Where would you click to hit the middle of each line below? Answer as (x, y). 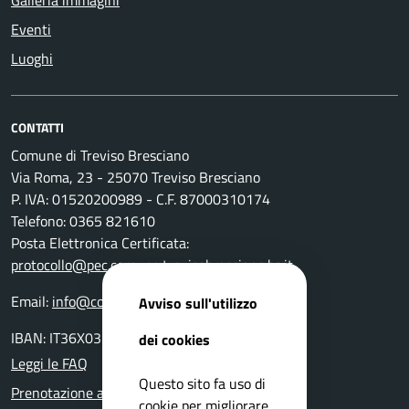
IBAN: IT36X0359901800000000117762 (138, 337)
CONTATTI (37, 127)
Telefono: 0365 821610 (83, 220)
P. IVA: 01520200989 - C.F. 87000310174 (141, 199)
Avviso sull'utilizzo (198, 303)
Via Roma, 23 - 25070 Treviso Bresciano (136, 177)
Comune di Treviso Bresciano (100, 155)
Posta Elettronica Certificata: (100, 242)
